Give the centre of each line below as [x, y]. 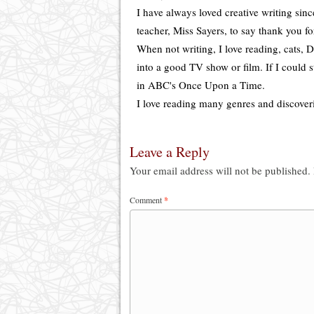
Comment [147, 199]
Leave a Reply [170, 151]
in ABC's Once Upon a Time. [201, 84]
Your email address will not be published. [220, 170]
